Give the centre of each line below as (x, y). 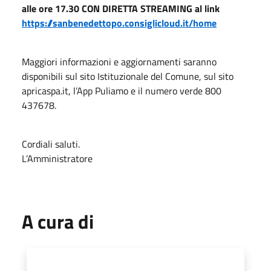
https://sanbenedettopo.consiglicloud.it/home (119, 23)
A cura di (58, 221)
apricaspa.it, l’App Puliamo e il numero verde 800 (122, 90)
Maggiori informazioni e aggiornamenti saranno (119, 61)
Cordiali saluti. (51, 144)
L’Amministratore (57, 158)
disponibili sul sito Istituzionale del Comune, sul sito (128, 76)
